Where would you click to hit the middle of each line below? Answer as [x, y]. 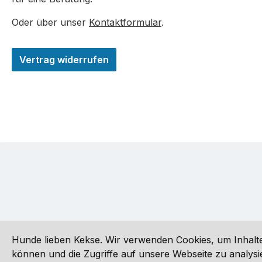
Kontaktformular [125, 23]
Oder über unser [50, 23]
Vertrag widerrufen [64, 60]
